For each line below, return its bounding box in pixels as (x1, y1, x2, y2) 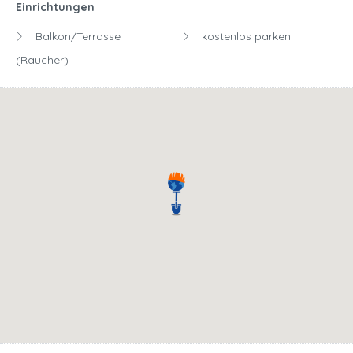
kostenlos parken (199, 29, 291, 44)
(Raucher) (16, 53, 69, 68)
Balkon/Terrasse (32, 29, 121, 44)
